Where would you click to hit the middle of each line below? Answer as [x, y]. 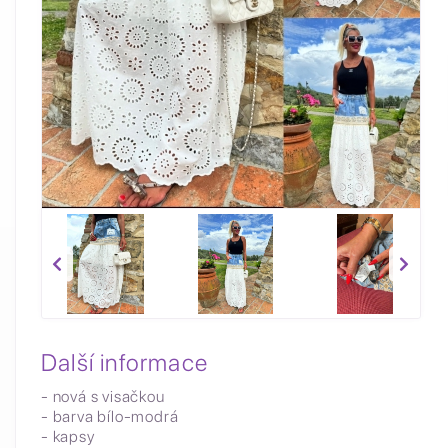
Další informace [124, 362]
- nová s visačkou [103, 396]
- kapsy [68, 436]
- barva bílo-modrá [110, 416]
